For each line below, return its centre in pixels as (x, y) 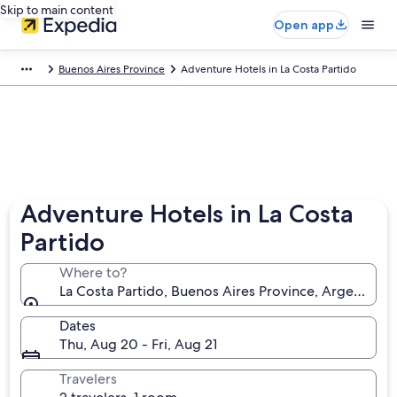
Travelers (89, 379)
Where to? (93, 272)
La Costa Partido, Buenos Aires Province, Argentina (223, 291)
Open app (304, 25)
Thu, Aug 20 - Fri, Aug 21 (139, 344)
